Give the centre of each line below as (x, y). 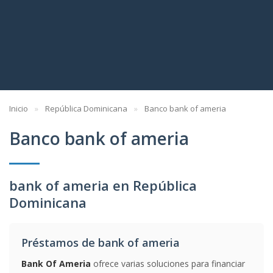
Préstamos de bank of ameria (101, 243)
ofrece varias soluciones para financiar (168, 264)
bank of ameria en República (103, 185)
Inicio (19, 108)
